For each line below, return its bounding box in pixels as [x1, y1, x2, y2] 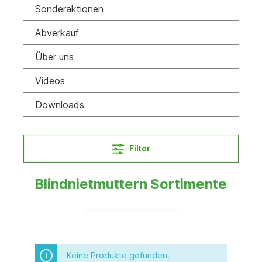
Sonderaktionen [35, 2, 104, 15]
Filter [129, 143, 150, 153]
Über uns [35, 50, 74, 63]
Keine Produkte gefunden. [67, 250, 170, 260]
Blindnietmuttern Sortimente [35, 175, 227, 192]
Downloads [35, 98, 84, 111]
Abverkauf [35, 26, 79, 39]
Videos [35, 74, 65, 87]
